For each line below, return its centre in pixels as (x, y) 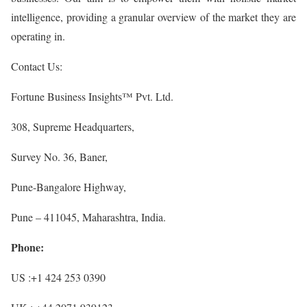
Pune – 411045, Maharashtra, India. (88, 217)
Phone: (27, 247)
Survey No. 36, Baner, (59, 156)
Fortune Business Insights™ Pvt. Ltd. (92, 96)
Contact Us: (37, 66)
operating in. (38, 36)
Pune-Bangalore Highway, (69, 186)
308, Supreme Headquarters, (73, 126)
